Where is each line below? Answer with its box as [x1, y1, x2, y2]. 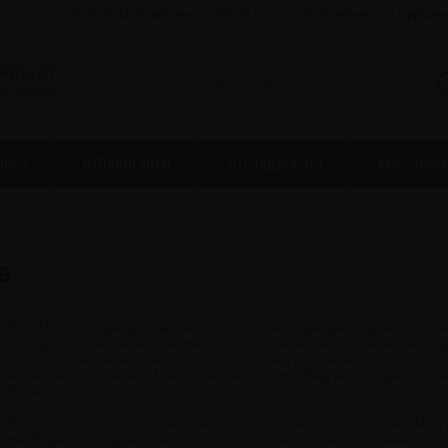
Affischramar [81, 155, 173, 172]
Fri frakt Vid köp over [84, 8, 202, 22]
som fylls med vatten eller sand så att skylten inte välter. [6, 350, 359, 367]
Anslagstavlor [226, 155, 324, 172]
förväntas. [6, 382, 70, 399]
